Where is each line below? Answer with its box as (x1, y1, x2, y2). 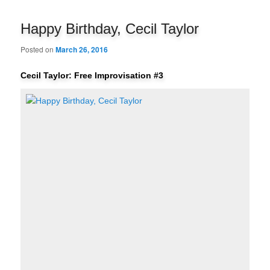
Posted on (20, 43, 56, 54)
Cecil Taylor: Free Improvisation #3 (20, 70, 164, 80)
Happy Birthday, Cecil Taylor (20, 20, 199, 37)
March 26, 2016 (55, 43, 108, 55)
